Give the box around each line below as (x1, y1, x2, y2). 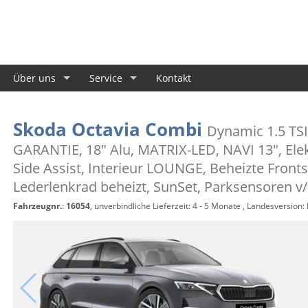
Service (89, 71, 122, 85)
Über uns (13, 71, 56, 85)
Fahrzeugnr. (12, 200, 62, 212)
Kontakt (156, 71, 191, 85)
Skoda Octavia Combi (12, 117, 207, 142)
